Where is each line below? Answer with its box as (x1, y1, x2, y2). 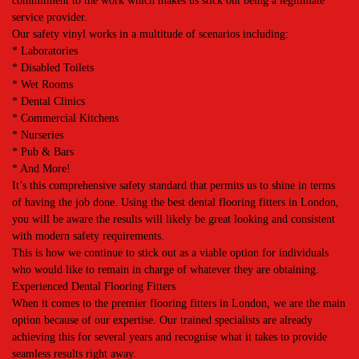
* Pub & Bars (12, 146, 74, 158)
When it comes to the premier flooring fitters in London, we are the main (12, 297, 345, 309)
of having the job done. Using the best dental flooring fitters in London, (12, 196, 339, 208)
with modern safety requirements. (12, 230, 164, 242)
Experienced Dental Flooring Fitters (12, 280, 175, 292)
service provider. (12, 11, 87, 23)
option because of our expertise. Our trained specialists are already (12, 314, 313, 326)
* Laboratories (12, 45, 78, 57)
